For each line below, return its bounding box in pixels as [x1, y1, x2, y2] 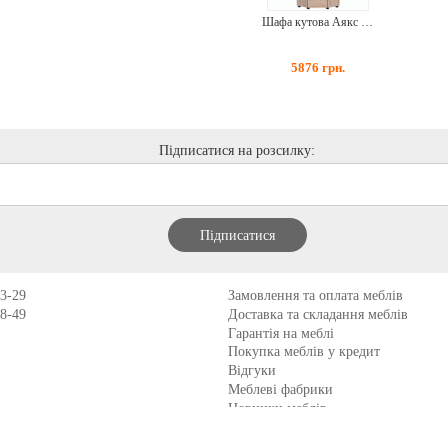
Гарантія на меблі [228, 325, 335, 341]
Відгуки [228, 363, 277, 379]
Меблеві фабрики [228, 382, 334, 398]
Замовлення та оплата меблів [228, 287, 404, 303]
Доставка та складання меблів [228, 306, 409, 322]
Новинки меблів [228, 401, 328, 417]
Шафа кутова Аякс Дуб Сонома [361, 15, 373, 28]
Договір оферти [228, 420, 324, 436]
